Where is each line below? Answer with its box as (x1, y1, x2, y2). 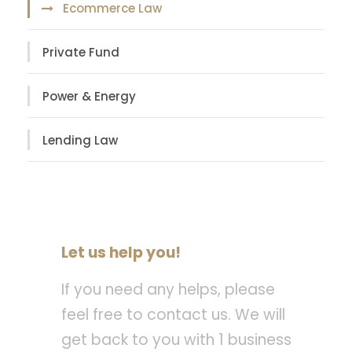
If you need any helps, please (61, 279, 275, 301)
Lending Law (42, 131, 118, 148)
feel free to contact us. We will (61, 304, 285, 326)
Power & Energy (42, 87, 136, 104)
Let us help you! (61, 242, 181, 264)
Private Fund (42, 43, 119, 60)
